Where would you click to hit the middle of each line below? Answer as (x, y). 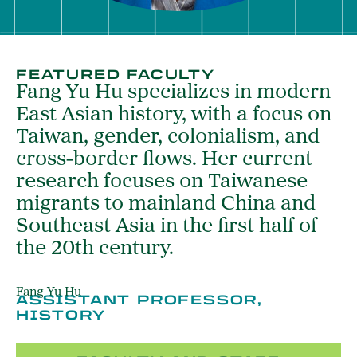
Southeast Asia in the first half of (167, 226)
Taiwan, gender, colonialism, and (168, 137)
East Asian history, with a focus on (174, 115)
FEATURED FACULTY (116, 74)
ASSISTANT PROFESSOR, (139, 300)
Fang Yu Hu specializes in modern (173, 92)
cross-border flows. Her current (164, 159)
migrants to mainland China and (166, 204)
